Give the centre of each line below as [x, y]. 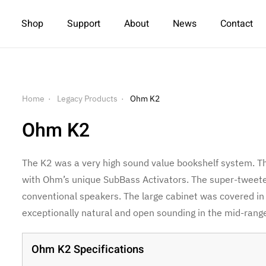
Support [84, 24]
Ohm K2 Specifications [88, 250]
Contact [237, 24]
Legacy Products [88, 99]
